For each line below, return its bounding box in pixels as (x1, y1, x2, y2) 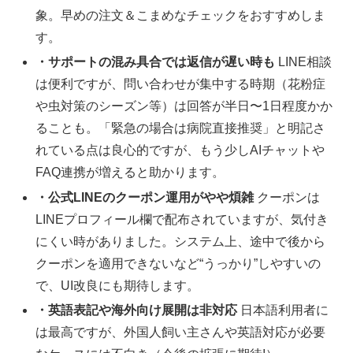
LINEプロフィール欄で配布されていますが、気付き (35, 212, 329, 226)
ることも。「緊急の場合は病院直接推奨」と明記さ (35, 121, 326, 136)
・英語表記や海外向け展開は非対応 (35, 303, 238, 317)
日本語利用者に (237, 303, 329, 317)
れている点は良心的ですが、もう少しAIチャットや (35, 143, 325, 158)
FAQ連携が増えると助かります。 (35, 165, 225, 180)
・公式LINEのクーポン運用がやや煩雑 (35, 190, 255, 204)
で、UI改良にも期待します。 (35, 278, 200, 292)
